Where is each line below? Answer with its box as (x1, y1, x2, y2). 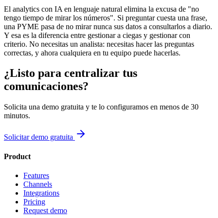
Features (23, 171, 49, 180)
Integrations (23, 188, 59, 197)
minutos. (4, 111, 30, 120)
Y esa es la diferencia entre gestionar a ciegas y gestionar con (4, 31, 190, 39)
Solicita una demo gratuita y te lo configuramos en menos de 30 (4, 103, 199, 111)
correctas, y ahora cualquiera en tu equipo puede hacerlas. (4, 48, 181, 57)
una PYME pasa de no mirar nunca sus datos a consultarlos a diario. (4, 22, 212, 31)
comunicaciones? (4, 80, 89, 93)
